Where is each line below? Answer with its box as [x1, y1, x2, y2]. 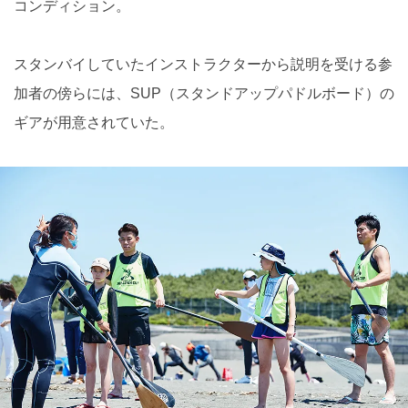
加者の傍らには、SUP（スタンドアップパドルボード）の [14, 86, 394, 102]
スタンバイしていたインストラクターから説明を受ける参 [14, 56, 393, 73]
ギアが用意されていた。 [14, 115, 174, 131]
